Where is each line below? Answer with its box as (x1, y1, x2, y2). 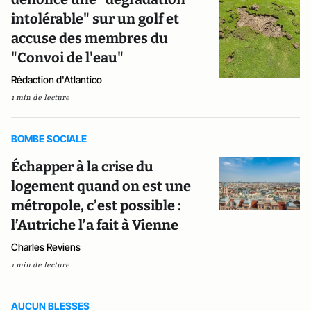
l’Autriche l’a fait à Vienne (11, 217, 178, 233)
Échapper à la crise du (11, 158, 153, 175)
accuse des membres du (11, 30, 168, 47)
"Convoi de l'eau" (11, 49, 124, 66)
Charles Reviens (11, 241, 81, 253)
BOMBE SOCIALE (11, 133, 87, 144)
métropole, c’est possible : (11, 197, 181, 214)
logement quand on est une (11, 178, 191, 194)
